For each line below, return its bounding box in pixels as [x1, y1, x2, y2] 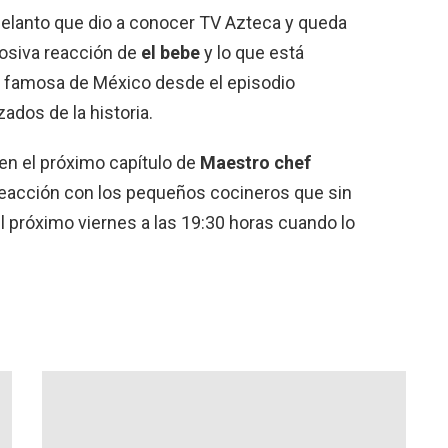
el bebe [141, 42, 200, 63]
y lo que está [200, 42, 304, 63]
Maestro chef [200, 152, 311, 173]
